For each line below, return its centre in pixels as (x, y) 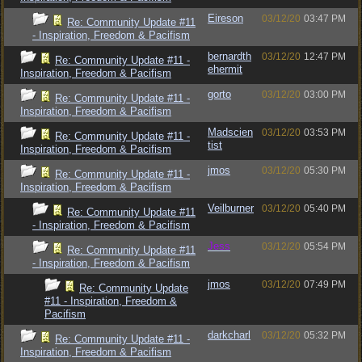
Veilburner (231, 208)
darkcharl (229, 335)
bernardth (229, 56)
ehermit (225, 69)
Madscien (230, 132)
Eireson (225, 18)
